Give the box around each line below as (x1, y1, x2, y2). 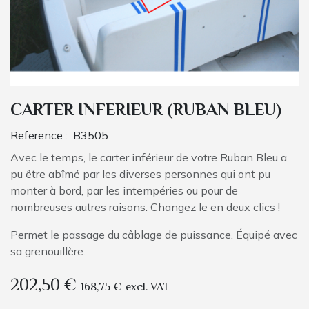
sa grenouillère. (10, 244, 86, 259)
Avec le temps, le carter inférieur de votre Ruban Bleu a (10, 150, 287, 165)
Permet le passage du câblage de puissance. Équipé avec (10, 228, 297, 242)
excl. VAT (126, 279, 169, 297)
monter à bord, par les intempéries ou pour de (10, 183, 238, 198)
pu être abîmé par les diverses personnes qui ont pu (10, 167, 270, 181)
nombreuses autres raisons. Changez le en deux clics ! (10, 200, 283, 215)
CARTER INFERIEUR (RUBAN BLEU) (10, 97, 281, 126)
